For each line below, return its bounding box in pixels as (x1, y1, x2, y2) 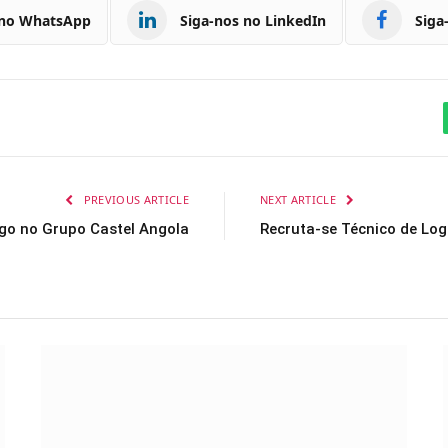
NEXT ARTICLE (260, 192, 340, 208)
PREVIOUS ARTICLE (80, 192, 189, 208)
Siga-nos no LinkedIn (180, 10, 326, 30)
